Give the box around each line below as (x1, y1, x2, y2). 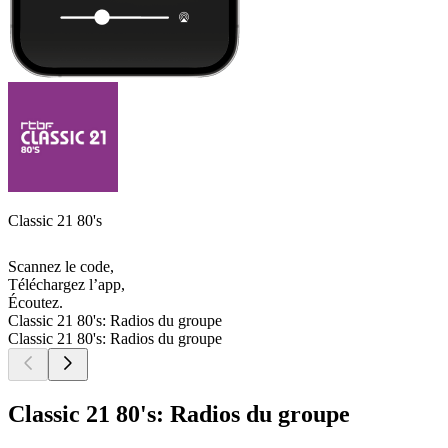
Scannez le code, (8, 258, 114, 276)
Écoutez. (8, 294, 63, 312)
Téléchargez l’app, (8, 276, 125, 294)
